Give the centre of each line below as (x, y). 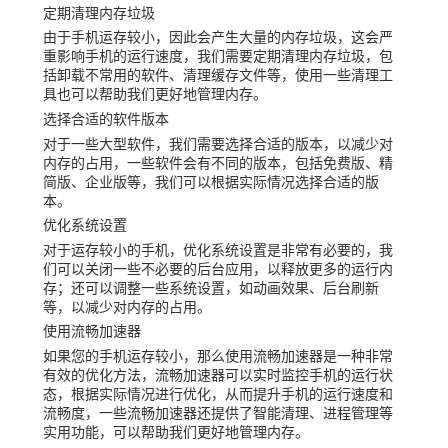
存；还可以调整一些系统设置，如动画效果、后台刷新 (210, 288)
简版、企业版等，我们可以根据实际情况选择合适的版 (210, 182)
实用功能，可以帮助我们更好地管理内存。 (175, 432)
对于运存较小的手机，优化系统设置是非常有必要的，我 (217, 250)
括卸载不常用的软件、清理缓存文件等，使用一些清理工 (217, 76)
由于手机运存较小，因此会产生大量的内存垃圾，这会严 (217, 38)
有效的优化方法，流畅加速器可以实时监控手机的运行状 (217, 375)
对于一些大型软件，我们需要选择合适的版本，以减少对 (217, 144)
